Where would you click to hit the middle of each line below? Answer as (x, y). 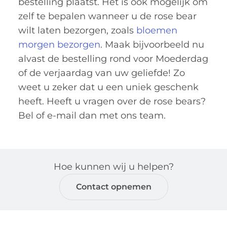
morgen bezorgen (59, 44)
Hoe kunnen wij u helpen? (113, 166)
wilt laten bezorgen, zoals (77, 30)
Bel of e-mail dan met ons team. (92, 115)
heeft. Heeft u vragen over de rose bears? (112, 101)
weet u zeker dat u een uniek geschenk (108, 87)
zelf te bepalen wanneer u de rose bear (107, 16)
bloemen (157, 30)
